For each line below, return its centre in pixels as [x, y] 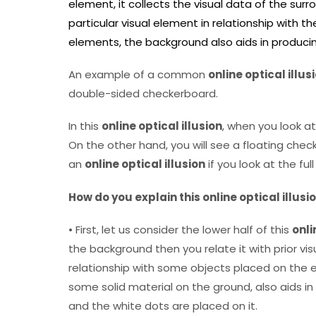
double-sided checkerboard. [143, 94]
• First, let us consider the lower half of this [180, 229]
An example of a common [138, 75]
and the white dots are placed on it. [163, 305]
